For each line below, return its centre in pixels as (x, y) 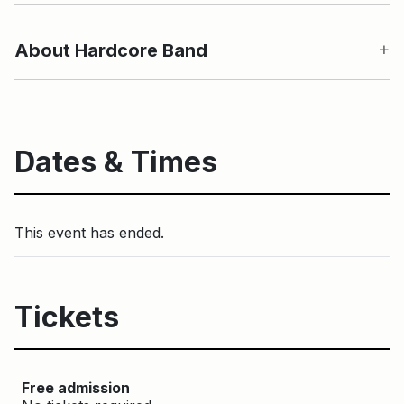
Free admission (76, 387)
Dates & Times (116, 161)
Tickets (67, 317)
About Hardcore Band (111, 50)
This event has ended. (89, 232)
